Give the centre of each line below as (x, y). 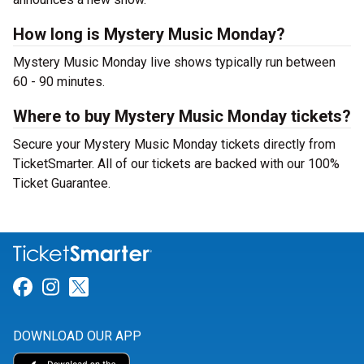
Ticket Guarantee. (62, 183)
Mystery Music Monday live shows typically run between (174, 62)
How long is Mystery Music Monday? (149, 34)
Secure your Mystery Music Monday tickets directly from (174, 144)
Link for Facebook (110, 287)
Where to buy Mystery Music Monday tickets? (182, 116)
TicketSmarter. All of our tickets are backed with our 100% (176, 164)
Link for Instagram (140, 287)
